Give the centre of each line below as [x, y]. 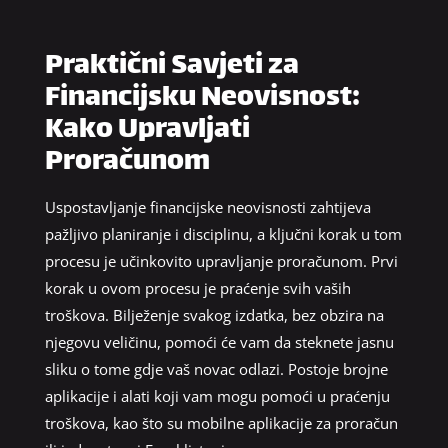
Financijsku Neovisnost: [202, 98]
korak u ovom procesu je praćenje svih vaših [197, 287]
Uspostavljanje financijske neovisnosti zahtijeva [207, 206]
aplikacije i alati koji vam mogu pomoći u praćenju [217, 395]
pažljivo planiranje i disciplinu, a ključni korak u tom [223, 233]
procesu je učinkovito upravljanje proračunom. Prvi [221, 260]
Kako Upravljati [147, 130]
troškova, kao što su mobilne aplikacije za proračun [221, 422]
